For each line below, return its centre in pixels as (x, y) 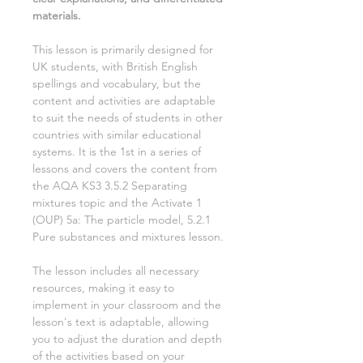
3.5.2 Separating (146, 186)
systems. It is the (76, 152)
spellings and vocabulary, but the (117, 84)
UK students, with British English (115, 67)
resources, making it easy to (103, 288)
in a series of (168, 152)
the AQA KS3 (68, 186)
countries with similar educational (117, 135)
